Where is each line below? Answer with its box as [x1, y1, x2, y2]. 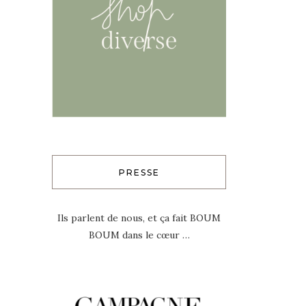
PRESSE [118, 167, 160, 178]
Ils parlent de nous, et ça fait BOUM [57, 212, 221, 225]
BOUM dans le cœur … [88, 229, 190, 242]
